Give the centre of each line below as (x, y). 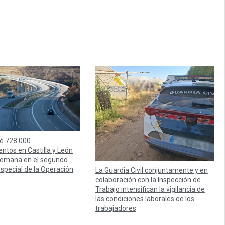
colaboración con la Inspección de (148, 180)
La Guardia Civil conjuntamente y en (151, 171)
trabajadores (116, 209)
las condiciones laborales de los (145, 199)
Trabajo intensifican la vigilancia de (150, 190)
